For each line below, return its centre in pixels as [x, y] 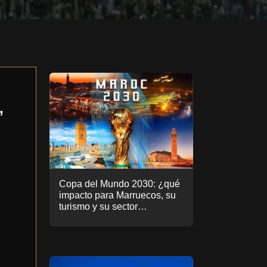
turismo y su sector [98, 206]
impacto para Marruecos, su [117, 195]
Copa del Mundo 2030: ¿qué [119, 184]
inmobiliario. [85, 218]
